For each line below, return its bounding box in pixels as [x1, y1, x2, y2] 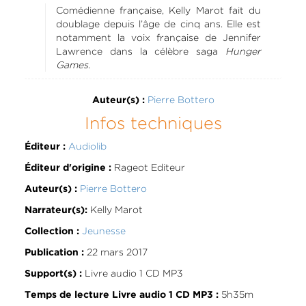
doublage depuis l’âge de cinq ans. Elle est [55, 18, 262, 29]
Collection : [24, 227, 79, 236]
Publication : [24, 248, 84, 257]
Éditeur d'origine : [24, 163, 111, 172]
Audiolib [68, 140, 107, 152]
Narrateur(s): [24, 206, 87, 214]
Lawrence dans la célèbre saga [55, 45, 226, 57]
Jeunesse [81, 225, 126, 236]
